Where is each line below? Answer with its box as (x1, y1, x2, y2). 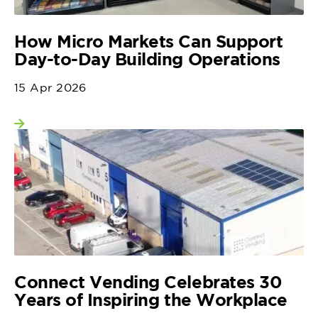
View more (13, 116, 132, 140)
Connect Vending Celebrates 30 (14, 273, 283, 292)
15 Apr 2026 (14, 80, 87, 94)
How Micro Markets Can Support (14, 31, 283, 50)
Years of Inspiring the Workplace (14, 290, 287, 309)
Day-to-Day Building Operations (14, 49, 280, 68)
